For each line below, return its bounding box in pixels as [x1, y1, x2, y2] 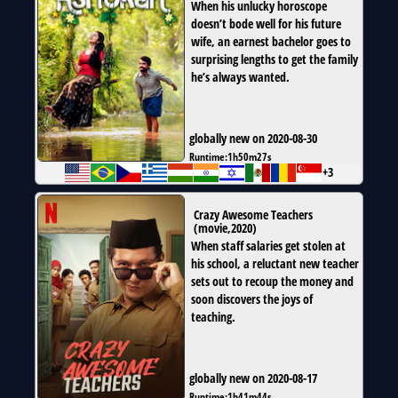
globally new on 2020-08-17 [189, 370, 317, 387]
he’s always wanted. [191, 68, 290, 86]
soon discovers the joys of [191, 291, 313, 308]
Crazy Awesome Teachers [194, 206, 313, 224]
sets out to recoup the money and [191, 273, 354, 291]
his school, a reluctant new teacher [191, 255, 359, 273]
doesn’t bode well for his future [191, 15, 341, 33]
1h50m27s [227, 149, 271, 164]
